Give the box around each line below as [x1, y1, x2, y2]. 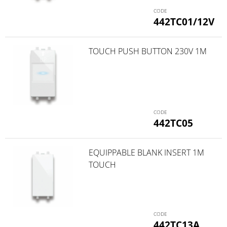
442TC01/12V [154, 14, 214, 28]
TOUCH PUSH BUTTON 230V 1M [88, 45, 207, 57]
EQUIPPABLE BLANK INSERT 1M [88, 147, 204, 159]
